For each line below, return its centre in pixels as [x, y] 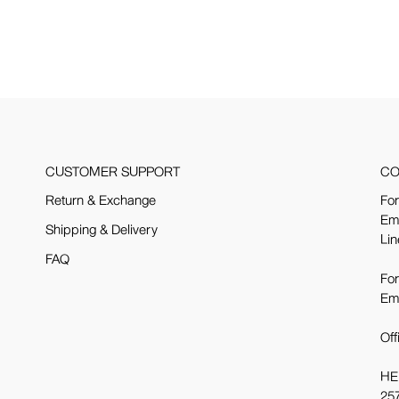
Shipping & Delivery [101, 229]
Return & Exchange [100, 200]
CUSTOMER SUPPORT [112, 171]
